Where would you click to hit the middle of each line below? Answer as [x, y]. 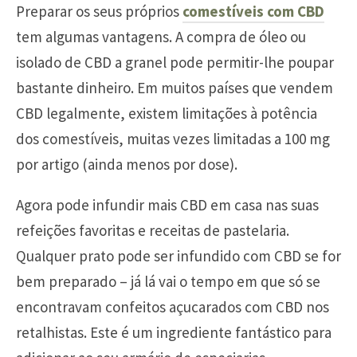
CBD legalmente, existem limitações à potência [167, 113]
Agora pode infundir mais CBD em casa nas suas [167, 204]
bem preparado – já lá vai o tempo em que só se [168, 281]
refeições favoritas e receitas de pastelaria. [153, 230]
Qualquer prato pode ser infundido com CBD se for [178, 255]
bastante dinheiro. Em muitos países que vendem [175, 87]
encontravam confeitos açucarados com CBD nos [173, 306]
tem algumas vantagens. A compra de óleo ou [161, 36]
